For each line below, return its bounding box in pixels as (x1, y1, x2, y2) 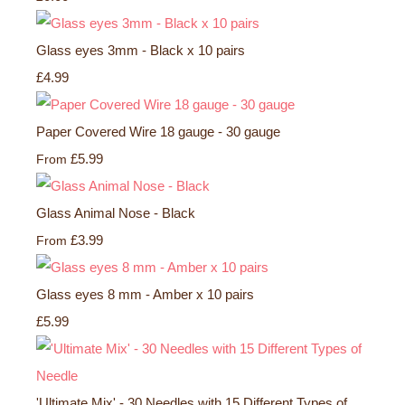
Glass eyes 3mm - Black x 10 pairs (36, 42, 245, 58)
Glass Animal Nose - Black (36, 204, 195, 221)
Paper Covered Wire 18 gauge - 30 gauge (36, 123, 280, 139)
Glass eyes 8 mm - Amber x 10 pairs (36, 286, 254, 302)
